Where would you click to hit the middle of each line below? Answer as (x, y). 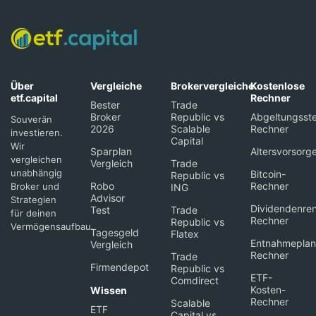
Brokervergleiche (212, 86)
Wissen (109, 291)
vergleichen (36, 160)
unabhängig (36, 173)
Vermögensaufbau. (52, 227)
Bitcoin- (268, 174)
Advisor (108, 198)
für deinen (34, 213)
